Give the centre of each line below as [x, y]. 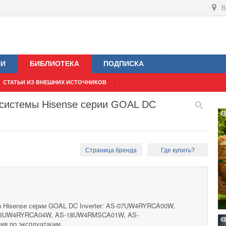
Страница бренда [111, 151]
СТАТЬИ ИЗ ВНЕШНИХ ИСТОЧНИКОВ [55, 82]
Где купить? [178, 151]
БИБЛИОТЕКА [54, 64]
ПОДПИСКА [124, 64]
